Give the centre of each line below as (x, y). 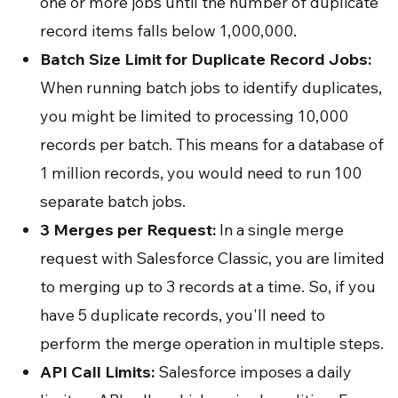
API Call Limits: (97, 371)
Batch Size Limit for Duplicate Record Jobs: (206, 59)
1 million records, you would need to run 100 (201, 172)
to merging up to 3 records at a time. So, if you (208, 286)
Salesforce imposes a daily (253, 371)
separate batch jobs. (113, 201)
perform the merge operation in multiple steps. (212, 343)
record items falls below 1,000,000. (168, 30)
